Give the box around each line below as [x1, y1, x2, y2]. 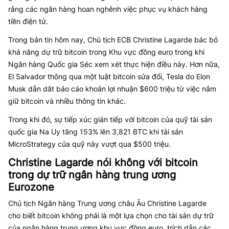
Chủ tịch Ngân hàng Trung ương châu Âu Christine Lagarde [8, 199, 207, 208]
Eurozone [8, 181, 54, 193]
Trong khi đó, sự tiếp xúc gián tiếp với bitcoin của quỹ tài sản [8, 115, 212, 124]
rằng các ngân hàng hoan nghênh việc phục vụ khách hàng [8, 5, 208, 13]
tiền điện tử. [8, 17, 48, 26]
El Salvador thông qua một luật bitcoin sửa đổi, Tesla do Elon [8, 72, 210, 81]
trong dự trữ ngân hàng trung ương [8, 169, 176, 181]
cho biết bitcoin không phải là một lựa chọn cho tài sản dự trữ [8, 211, 214, 220]
